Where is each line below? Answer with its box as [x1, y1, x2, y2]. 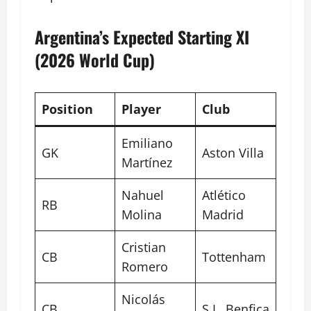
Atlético [202, 187, 246, 204]
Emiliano [121, 135, 173, 152]
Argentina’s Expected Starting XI [35, 24, 249, 50]
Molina [121, 206, 162, 224]
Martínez [121, 154, 172, 171]
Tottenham [202, 249, 266, 266]
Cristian [121, 239, 166, 256]
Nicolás [121, 291, 165, 308]
